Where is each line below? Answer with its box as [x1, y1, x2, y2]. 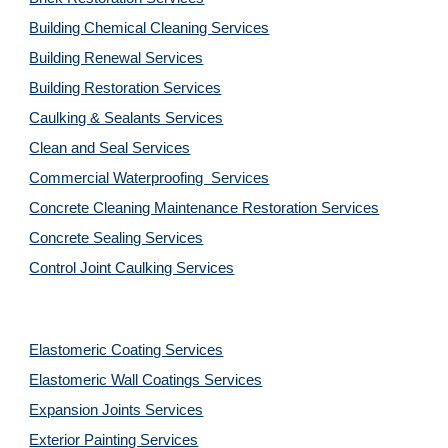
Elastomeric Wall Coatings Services [29, 372, 263, 388]
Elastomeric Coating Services [29, 342, 224, 358]
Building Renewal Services [29, 50, 204, 66]
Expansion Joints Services [29, 402, 204, 418]
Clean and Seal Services [29, 140, 191, 156]
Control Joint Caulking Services [29, 260, 235, 276]
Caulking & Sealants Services [29, 110, 224, 126]
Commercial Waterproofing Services [29, 170, 270, 186]
